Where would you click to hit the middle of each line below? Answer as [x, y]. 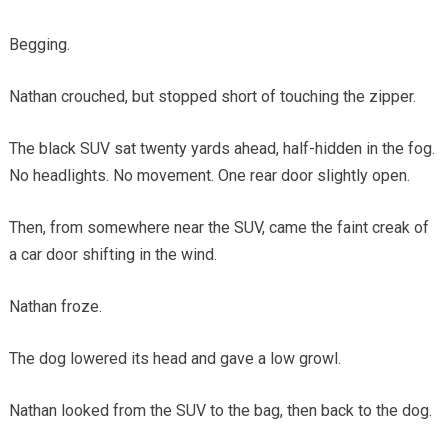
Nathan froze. [55, 306]
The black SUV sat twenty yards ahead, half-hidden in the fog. [221, 148]
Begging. [39, 44]
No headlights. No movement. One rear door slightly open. [209, 175]
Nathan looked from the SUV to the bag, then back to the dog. [220, 410]
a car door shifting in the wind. [112, 254]
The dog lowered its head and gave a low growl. [174, 358]
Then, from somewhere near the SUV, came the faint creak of [218, 227]
